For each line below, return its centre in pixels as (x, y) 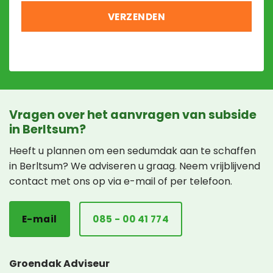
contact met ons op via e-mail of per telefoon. (121, 181)
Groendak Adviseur (59, 263)
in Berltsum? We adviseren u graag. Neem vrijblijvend (135, 166)
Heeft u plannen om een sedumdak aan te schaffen (133, 151)
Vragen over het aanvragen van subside (133, 115)
